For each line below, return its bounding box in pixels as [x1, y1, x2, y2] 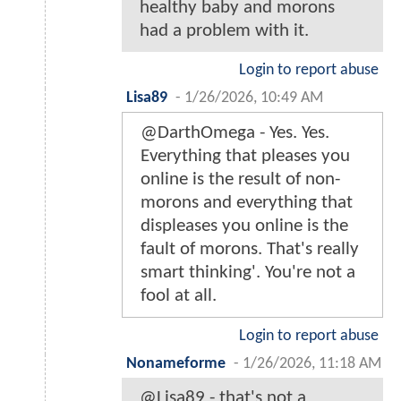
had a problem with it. [140, 21, 309, 41]
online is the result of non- [141, 170, 340, 190]
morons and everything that [141, 193, 353, 213]
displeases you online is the [141, 217, 348, 236]
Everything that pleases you [141, 147, 350, 166]
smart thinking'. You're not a [141, 263, 355, 283]
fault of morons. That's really [141, 240, 359, 260]
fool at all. [141, 286, 217, 306]
